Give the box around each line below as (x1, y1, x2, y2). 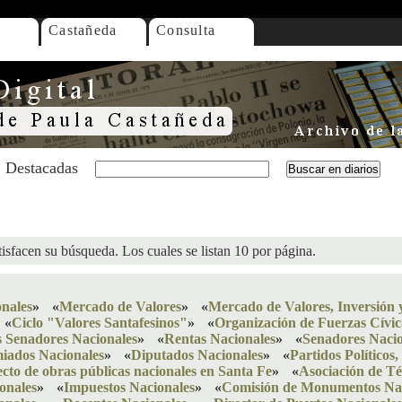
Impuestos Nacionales (64, 380, 195, 395)
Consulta (156, 22, 216, 38)
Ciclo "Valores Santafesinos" (12, 315, 188, 330)
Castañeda (48, 22, 118, 38)
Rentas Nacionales (164, 331, 275, 346)
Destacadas (5, 159, 78, 177)
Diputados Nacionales (131, 347, 263, 363)
